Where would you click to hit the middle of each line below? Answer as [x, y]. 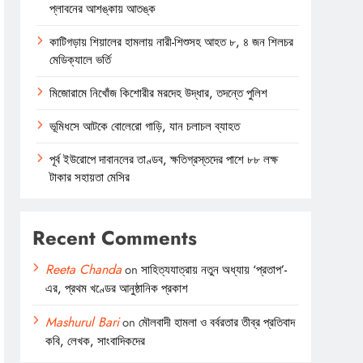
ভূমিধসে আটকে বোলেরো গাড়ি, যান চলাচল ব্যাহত [145, 126]
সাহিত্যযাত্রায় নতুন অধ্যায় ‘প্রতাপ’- [214, 269]
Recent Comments [115, 237]
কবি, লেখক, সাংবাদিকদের [96, 341]
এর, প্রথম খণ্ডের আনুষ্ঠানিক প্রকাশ [117, 288]
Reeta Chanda [84, 269]
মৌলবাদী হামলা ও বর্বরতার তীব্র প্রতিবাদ [217, 322]
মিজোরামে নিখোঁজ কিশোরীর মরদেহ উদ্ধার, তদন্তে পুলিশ [159, 93]
